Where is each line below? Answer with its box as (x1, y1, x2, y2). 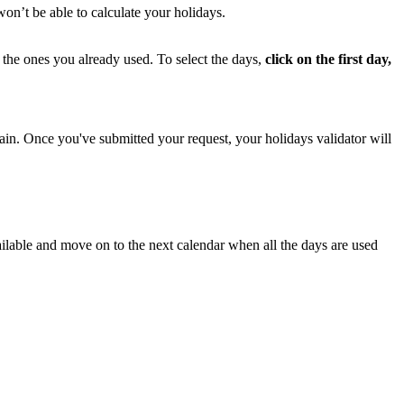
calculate (91, 5, 141, 21)
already (78, 51, 120, 68)
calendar (177, 237, 225, 253)
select (176, 51, 207, 68)
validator (317, 131, 366, 147)
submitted (99, 131, 154, 147)
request (188, 131, 228, 147)
